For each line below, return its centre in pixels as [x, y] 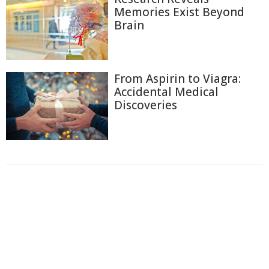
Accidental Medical [166, 92]
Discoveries [146, 105]
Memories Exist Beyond [179, 12]
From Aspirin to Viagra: [177, 78]
